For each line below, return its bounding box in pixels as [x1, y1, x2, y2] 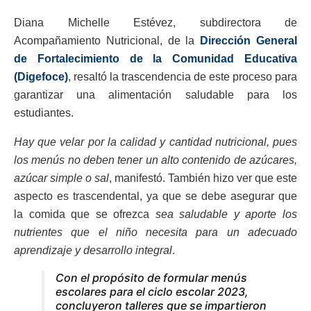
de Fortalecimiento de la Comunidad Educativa [14, 53, 297, 65]
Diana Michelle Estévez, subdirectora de [14, 17, 297, 29]
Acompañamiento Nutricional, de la [14, 35, 195, 47]
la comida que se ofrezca [14, 208, 155, 221]
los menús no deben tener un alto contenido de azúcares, [14, 154, 297, 167]
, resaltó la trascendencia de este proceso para [68, 71, 297, 83]
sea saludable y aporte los [155, 208, 298, 221]
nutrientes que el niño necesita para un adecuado [14, 226, 297, 239]
